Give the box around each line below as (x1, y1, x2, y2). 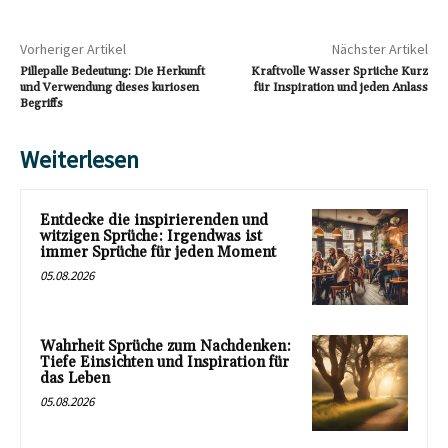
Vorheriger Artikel (20, 40, 126, 59)
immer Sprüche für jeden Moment (40, 243, 276, 263)
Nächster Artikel (331, 40, 428, 59)
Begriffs (20, 96, 63, 112)
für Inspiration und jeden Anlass (253, 80, 428, 96)
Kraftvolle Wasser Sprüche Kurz (250, 64, 428, 80)
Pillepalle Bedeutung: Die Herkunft (20, 64, 205, 80)
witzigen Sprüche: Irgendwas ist (40, 227, 262, 247)
